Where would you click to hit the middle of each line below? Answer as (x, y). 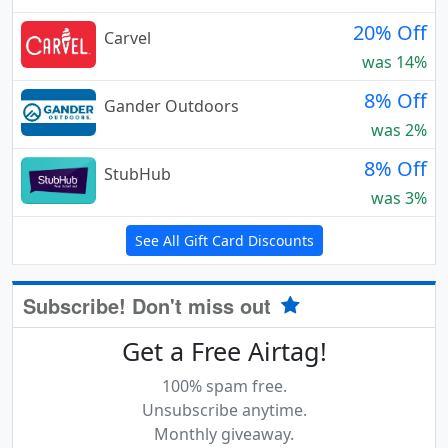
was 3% (399, 198)
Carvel (127, 38)
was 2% (399, 130)
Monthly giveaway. (224, 434)
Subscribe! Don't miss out (150, 306)
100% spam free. (224, 386)
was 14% (394, 62)
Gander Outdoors (171, 106)
